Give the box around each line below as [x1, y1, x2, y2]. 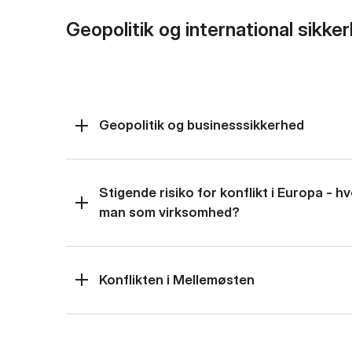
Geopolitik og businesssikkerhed [99, 117, 304, 134]
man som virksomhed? [99, 204, 240, 221]
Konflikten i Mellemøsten [99, 271, 255, 288]
